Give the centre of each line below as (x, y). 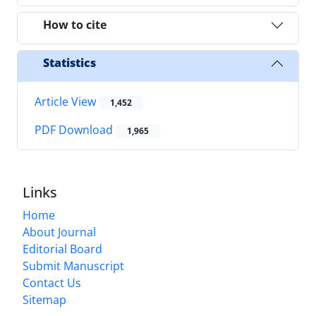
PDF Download (75, 130)
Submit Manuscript (73, 266)
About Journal (59, 232)
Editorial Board (62, 249)
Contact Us (52, 283)
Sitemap (44, 300)
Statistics (69, 63)
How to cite (75, 25)
